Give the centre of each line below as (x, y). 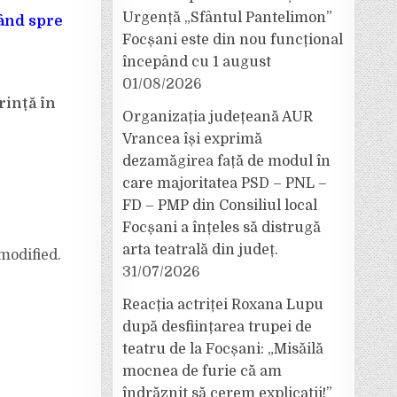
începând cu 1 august (197, 62)
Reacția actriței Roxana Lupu (223, 305)
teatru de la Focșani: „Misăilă (223, 349)
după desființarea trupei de (217, 327)
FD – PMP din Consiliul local (220, 206)
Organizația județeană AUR (218, 117)
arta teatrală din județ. (200, 250)
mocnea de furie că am (202, 371)
